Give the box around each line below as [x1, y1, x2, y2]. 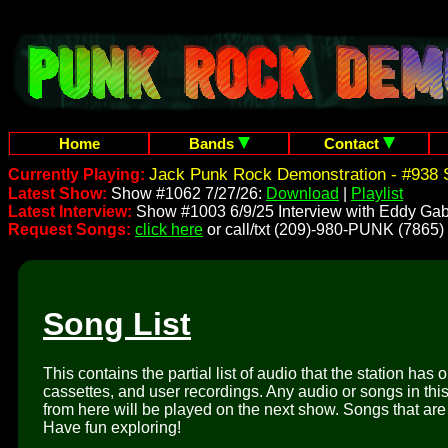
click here [135, 221, 203, 238]
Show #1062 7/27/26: [111, 185, 266, 202]
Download [266, 185, 339, 202]
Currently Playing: [8, 166, 149, 183]
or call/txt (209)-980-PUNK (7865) [203, 221, 444, 238]
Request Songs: [8, 221, 131, 238]
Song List [43, 306, 191, 343]
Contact [323, 135, 383, 152]
